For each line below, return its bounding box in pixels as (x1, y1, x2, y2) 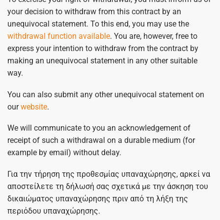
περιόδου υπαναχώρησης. (7, 206, 100, 216)
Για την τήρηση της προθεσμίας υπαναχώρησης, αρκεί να (7, 169, 210, 179)
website (21, 102, 47, 111)
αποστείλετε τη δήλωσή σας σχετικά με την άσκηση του (7, 181, 208, 191)
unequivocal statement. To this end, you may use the (7, 19, 189, 28)
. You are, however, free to (110, 31, 197, 41)
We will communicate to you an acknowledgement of (7, 123, 191, 133)
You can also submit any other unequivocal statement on (7, 89, 204, 99)
